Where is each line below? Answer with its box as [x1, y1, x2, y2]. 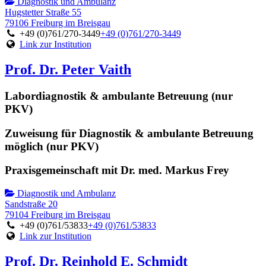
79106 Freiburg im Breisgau [5, 18, 110, 28]
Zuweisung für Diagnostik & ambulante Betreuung [5, 126, 254, 140]
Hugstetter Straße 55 [5, 7, 81, 18]
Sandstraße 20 [5, 199, 58, 210]
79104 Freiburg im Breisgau [5, 210, 110, 220]
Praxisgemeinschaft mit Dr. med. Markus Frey [5, 164, 229, 177]
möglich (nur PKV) [5, 140, 99, 153]
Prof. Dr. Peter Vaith [5, 62, 131, 78]
